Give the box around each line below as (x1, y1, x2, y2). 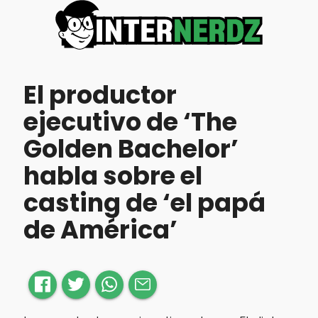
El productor (23, 77, 177, 113)
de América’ (23, 212, 177, 248)
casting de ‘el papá (23, 185, 265, 221)
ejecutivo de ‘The (23, 104, 237, 140)
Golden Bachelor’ (23, 131, 238, 167)
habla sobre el (23, 158, 202, 194)
